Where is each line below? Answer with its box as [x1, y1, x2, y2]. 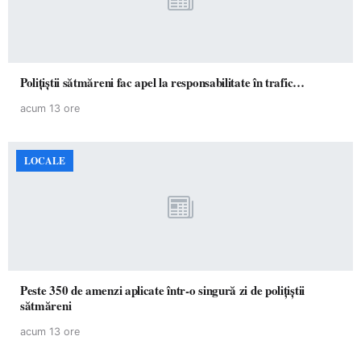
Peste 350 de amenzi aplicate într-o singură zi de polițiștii [20, 281, 305, 299]
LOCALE [24, 154, 65, 168]
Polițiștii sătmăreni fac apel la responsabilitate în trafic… [252, 73, 305, 91]
